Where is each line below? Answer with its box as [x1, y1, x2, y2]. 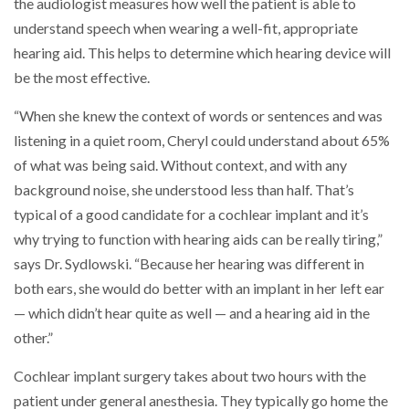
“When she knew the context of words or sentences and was [14, 106, 383, 125]
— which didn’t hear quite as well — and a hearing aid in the [14, 303, 370, 322]
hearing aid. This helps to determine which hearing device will [14, 43, 391, 62]
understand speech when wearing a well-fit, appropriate [14, 18, 358, 37]
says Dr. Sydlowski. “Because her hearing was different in [14, 254, 364, 273]
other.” [14, 328, 53, 347]
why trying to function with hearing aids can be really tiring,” [14, 229, 383, 248]
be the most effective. [14, 68, 150, 87]
